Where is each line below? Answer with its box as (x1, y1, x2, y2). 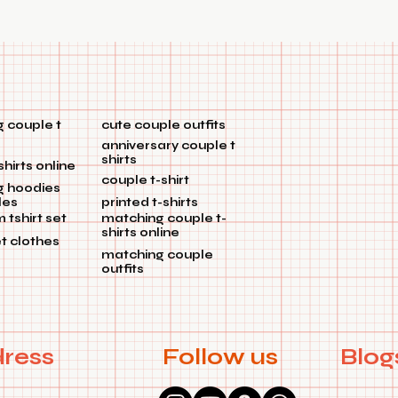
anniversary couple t (101, 139, 235, 154)
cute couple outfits (101, 118, 226, 133)
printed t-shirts (101, 195, 198, 211)
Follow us (163, 344, 283, 371)
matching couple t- (101, 211, 227, 227)
